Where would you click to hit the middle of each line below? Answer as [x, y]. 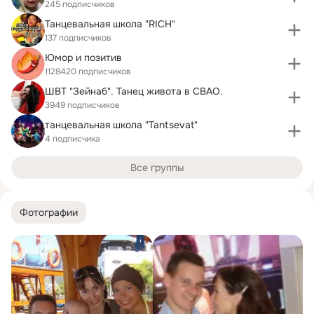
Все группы [157, 168]
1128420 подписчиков [88, 71]
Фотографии [49, 212]
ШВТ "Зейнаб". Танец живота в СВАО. [134, 91]
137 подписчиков [78, 37]
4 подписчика [73, 138]
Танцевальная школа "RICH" [110, 23]
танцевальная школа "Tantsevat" [121, 124]
